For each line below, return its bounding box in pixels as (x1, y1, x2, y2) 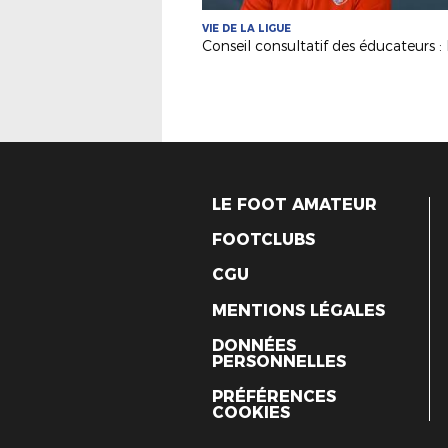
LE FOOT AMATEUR (212, 195, 377, 214)
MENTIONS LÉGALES (212, 300, 385, 320)
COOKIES (212, 402, 290, 422)
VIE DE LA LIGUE (202, 22, 291, 35)
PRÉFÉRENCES (212, 386, 336, 406)
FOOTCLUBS (212, 230, 315, 250)
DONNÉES (212, 335, 296, 355)
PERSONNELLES (212, 351, 346, 371)
